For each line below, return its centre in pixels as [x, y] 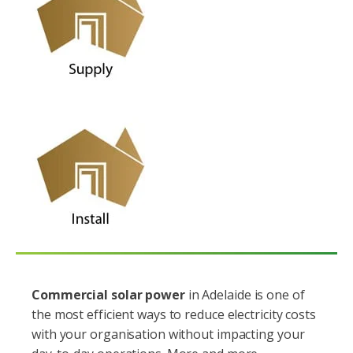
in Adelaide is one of [246, 295]
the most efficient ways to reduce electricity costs [174, 314]
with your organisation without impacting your [168, 334]
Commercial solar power [110, 295]
